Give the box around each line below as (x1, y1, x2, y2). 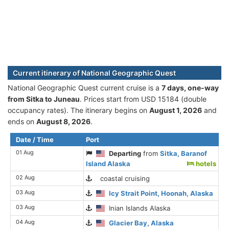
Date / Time (16, 135, 54, 144)
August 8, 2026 (36, 117, 90, 126)
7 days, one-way (162, 83, 219, 92)
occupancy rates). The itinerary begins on (8, 105, 149, 114)
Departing (109, 149, 142, 157)
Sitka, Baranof (160, 149, 208, 157)
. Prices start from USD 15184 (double (80, 94, 207, 103)
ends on (8, 117, 36, 126)
